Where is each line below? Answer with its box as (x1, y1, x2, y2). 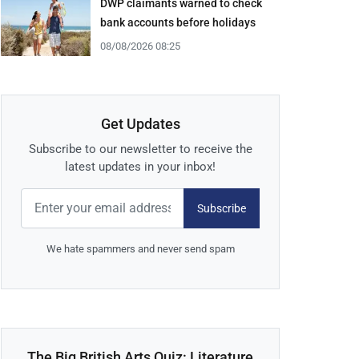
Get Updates (100, 115, 180, 133)
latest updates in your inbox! (65, 159, 216, 175)
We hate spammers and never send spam (46, 243, 235, 256)
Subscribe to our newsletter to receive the (28, 142, 252, 157)
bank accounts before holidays (100, 16, 256, 30)
